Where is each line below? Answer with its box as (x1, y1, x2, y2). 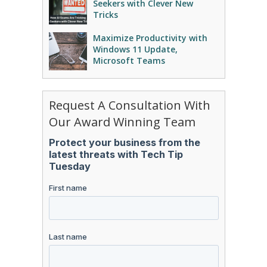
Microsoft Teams (92, 55, 165, 66)
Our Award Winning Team (48, 114, 195, 130)
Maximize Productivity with (92, 32, 207, 44)
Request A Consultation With (48, 97, 210, 113)
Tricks (92, 9, 118, 20)
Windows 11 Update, (92, 44, 178, 55)
